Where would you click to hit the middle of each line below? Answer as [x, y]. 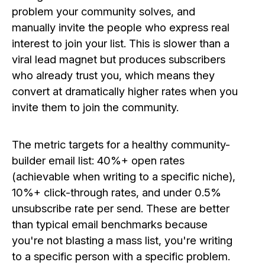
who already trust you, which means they [113, 75]
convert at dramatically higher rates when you [125, 91]
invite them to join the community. [95, 107]
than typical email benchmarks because [110, 224]
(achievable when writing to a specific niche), [124, 177]
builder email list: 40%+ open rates [98, 161]
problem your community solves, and [104, 11]
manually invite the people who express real [121, 27]
